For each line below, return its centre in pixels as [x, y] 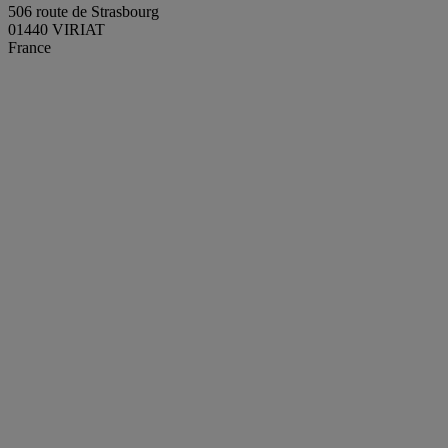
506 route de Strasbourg [83, 12]
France [29, 48]
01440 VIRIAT [56, 30]
